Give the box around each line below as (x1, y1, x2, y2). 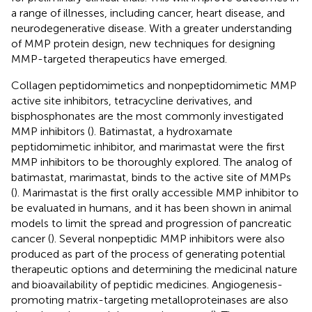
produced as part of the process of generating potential (11, 247, 286, 260)
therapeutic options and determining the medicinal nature (11, 262, 297, 276)
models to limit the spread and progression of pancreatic (11, 216, 292, 230)
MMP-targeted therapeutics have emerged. (11, 52, 227, 65)
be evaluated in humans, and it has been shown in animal (11, 201, 292, 214)
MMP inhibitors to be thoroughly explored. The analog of (11, 155, 292, 169)
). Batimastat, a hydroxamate (91, 124, 233, 138)
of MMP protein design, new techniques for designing (11, 36, 275, 50)
